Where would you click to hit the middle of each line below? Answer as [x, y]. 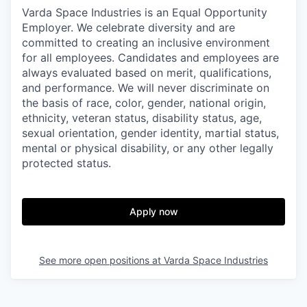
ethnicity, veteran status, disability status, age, [142, 118]
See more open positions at [101, 260]
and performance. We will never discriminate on [146, 87]
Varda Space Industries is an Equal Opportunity [145, 12]
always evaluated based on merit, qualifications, [147, 72]
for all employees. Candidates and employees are [150, 57]
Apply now [153, 211]
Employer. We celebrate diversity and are [128, 27]
